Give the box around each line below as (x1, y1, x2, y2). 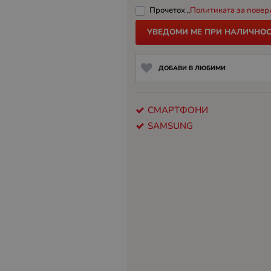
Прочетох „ (149, 4, 190, 16)
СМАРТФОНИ (148, 103, 208, 116)
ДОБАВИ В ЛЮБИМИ (158, 63, 226, 73)
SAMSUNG (148, 119, 193, 132)
